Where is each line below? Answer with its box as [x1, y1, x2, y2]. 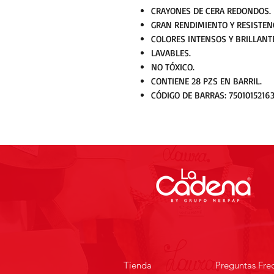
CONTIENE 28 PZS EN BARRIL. [151, 75, 262, 87]
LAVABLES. [151, 47, 191, 59]
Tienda [124, 259, 152, 271]
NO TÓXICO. [151, 61, 194, 73]
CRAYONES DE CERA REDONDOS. [151, 5, 271, 17]
